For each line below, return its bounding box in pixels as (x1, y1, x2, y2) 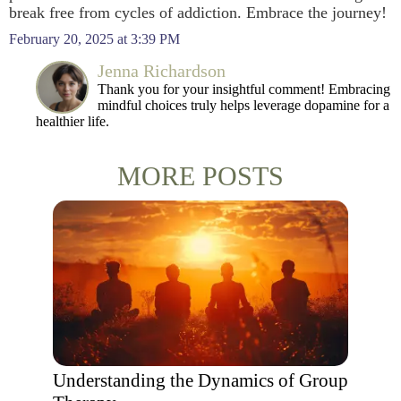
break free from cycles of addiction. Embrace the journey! (9, 4, 387, 21)
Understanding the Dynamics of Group (53, 370, 348, 391)
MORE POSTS (117, 161, 284, 191)
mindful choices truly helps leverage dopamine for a (98, 98, 389, 113)
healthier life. (36, 114, 109, 129)
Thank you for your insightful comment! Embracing (98, 81, 390, 97)
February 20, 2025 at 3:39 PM (9, 31, 180, 47)
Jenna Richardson (98, 61, 226, 81)
